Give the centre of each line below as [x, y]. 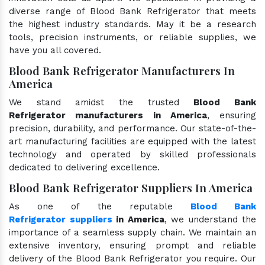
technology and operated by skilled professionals [132, 154]
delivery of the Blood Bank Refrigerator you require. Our [132, 258]
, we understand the [210, 219]
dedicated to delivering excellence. [84, 167]
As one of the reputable [100, 206]
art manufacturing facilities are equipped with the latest [132, 141]
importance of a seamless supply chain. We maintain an [132, 232]
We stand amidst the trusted [101, 102]
